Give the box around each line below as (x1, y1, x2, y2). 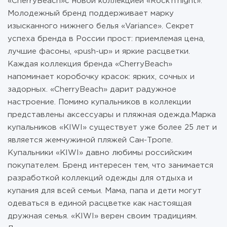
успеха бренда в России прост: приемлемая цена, (8, 35, 205, 42)
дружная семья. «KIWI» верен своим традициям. (8, 213, 197, 219)
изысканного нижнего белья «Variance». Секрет (8, 23, 194, 29)
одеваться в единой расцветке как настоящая (8, 200, 192, 207)
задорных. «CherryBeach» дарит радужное (8, 86, 176, 93)
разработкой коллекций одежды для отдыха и (8, 175, 193, 181)
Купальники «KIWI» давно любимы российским (8, 149, 192, 156)
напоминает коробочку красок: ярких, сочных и (8, 73, 195, 80)
